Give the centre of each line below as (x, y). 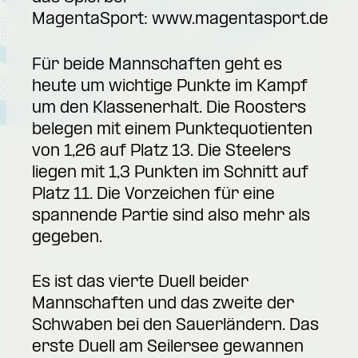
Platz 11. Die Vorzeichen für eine (153, 195)
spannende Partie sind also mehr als (171, 216)
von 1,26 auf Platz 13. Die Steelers (161, 151)
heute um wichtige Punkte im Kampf (170, 87)
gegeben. (67, 238)
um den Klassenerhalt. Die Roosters (169, 108)
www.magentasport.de (240, 20)
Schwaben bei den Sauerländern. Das (175, 326)
